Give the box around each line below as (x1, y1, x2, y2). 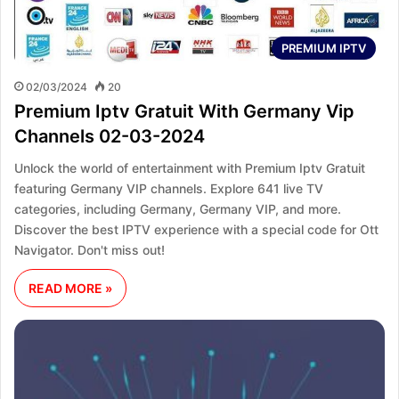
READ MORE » (28, 280, 112, 296)
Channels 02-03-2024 (14, 125, 205, 147)
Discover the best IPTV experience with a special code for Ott (14, 221, 379, 237)
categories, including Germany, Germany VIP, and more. (14, 200, 341, 216)
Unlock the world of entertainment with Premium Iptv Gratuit (14, 159, 365, 175)
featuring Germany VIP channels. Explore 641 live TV (14, 180, 323, 196)
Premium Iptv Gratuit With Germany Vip (14, 100, 354, 122)
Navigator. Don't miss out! (14, 241, 165, 257)
